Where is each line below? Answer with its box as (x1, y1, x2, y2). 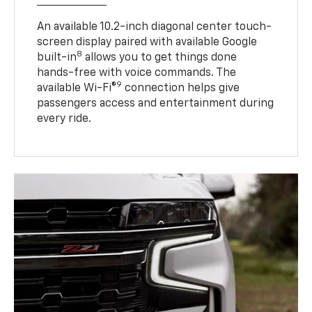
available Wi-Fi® (37, 82, 117, 94)
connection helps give (122, 82, 240, 94)
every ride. (37, 113, 92, 125)
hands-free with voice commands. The (37, 67, 237, 79)
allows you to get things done (82, 52, 237, 63)
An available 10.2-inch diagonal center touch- (37, 21, 272, 33)
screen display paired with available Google (37, 36, 258, 48)
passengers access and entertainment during (37, 97, 274, 109)
